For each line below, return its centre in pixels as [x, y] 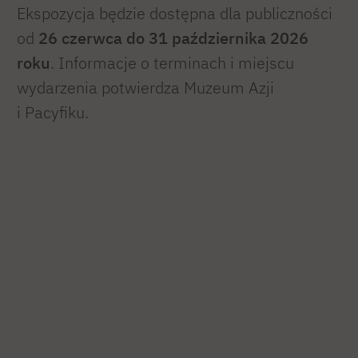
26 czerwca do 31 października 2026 [173, 38]
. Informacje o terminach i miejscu [172, 62]
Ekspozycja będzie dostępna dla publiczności [175, 13]
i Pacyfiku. [55, 112]
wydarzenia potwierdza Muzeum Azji [145, 87]
